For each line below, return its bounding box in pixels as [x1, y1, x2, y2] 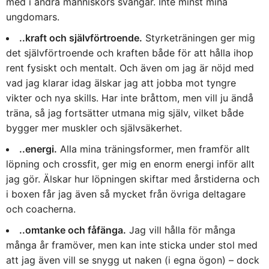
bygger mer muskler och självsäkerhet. [6, 121, 182, 134]
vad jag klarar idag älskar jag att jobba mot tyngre [6, 76, 236, 89]
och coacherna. [6, 202, 76, 215]
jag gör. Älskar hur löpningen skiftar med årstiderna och [6, 172, 259, 185]
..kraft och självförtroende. [19, 31, 142, 44]
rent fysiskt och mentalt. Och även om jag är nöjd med [6, 61, 254, 74]
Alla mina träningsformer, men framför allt [57, 142, 250, 155]
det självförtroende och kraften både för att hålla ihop [6, 46, 253, 59]
